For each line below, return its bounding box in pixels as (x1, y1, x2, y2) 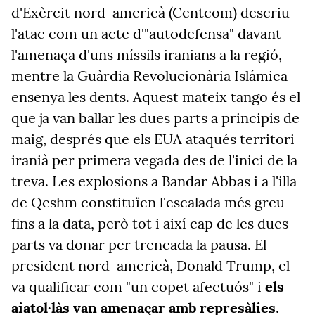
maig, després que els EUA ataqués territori (11, 130, 295, 148)
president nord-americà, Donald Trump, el (11, 257, 290, 274)
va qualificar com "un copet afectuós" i (11, 278, 265, 295)
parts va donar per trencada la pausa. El (11, 236, 266, 253)
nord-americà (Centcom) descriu (70, 4, 290, 21)
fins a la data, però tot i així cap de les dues (11, 214, 288, 232)
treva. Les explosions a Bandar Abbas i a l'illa (11, 172, 297, 190)
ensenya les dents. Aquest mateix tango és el (11, 88, 300, 105)
